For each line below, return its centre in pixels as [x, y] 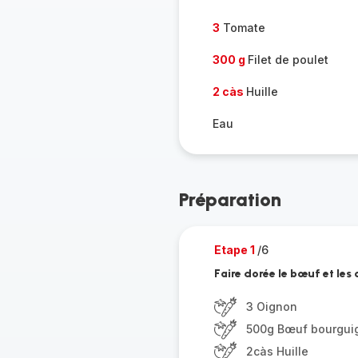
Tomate [242, 28]
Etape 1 [235, 250]
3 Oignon [271, 306]
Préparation [230, 199]
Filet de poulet [288, 60]
